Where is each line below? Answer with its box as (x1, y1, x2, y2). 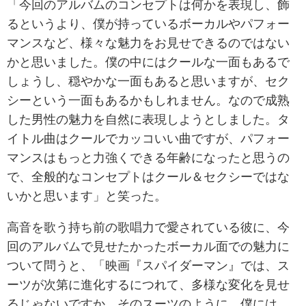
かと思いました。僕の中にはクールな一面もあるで (7, 55, 290, 68)
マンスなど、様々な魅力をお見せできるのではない (7, 36, 290, 49)
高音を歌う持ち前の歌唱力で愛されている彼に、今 (7, 221, 290, 234)
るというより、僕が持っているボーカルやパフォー (7, 17, 290, 30)
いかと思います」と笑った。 (7, 189, 167, 202)
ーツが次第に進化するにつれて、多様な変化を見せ (7, 278, 290, 291)
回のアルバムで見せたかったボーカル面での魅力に (7, 240, 290, 253)
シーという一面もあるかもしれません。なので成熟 (7, 94, 290, 107)
